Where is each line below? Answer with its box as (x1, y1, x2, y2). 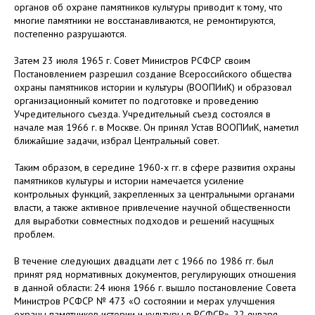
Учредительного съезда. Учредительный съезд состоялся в (14, 107, 271, 120)
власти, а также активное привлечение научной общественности (14, 200, 290, 214)
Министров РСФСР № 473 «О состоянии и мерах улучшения (14, 294, 275, 307)
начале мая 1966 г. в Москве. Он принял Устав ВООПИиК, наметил (14, 120, 299, 134)
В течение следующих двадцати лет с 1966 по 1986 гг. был (14, 254, 274, 267)
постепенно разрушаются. (14, 27, 127, 40)
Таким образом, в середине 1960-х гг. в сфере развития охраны (14, 160, 295, 174)
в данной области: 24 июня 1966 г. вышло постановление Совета (14, 281, 296, 294)
